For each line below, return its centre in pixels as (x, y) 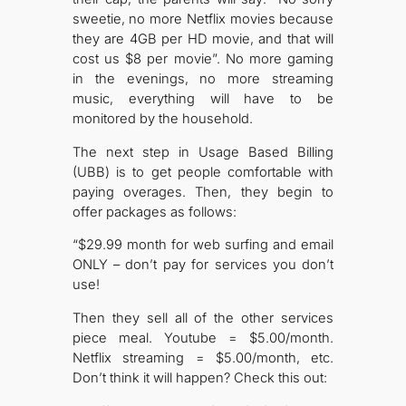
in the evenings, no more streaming (203, 79)
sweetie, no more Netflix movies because (203, 19)
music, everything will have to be (203, 99)
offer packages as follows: (154, 212)
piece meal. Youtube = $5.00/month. (203, 338)
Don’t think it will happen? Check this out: (199, 378)
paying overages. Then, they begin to (203, 192)
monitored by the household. (162, 119)
